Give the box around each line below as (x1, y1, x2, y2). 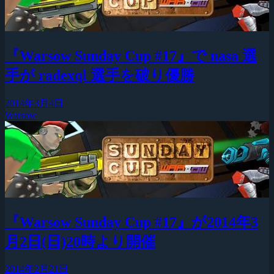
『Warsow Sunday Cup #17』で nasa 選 (5, 47, 257, 64)
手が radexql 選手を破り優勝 (5, 67, 194, 83)
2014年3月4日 (5, 97, 64, 108)
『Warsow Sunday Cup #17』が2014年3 (5, 213, 258, 230)
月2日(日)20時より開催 (5, 233, 155, 250)
